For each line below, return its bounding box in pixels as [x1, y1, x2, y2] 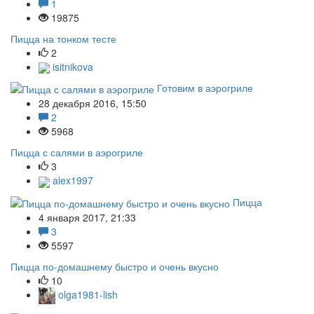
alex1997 [50, 173, 93, 188]
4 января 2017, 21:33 [39, 210, 136, 224]
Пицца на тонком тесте [11, 31, 116, 46]
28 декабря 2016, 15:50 [39, 96, 146, 111]
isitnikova [50, 59, 93, 74]
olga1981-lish [55, 287, 118, 301]
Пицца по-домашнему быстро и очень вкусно [11, 259, 219, 273]
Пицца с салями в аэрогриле [11, 145, 143, 160]
